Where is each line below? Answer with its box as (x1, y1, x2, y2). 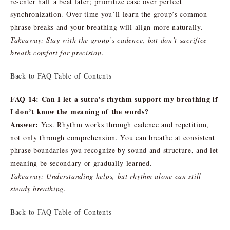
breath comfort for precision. (10, 47, 104, 57)
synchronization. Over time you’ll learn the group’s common (10, 9, 207, 19)
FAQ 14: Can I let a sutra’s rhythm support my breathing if (10, 93, 218, 104)
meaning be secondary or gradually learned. (10, 158, 152, 168)
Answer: (10, 119, 39, 130)
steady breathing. (10, 183, 66, 194)
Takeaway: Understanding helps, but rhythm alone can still (10, 170, 201, 181)
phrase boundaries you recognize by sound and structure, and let (10, 145, 219, 155)
